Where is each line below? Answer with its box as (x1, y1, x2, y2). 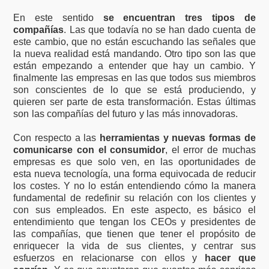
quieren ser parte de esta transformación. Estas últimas (13, 97, 256, 107)
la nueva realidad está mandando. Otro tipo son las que (13, 49, 256, 59)
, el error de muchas (165, 145, 256, 156)
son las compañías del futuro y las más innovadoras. (13, 109, 238, 119)
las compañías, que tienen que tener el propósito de (13, 229, 256, 240)
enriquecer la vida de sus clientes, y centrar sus (13, 241, 256, 252)
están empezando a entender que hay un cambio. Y (13, 61, 256, 71)
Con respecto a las (13, 133, 100, 144)
